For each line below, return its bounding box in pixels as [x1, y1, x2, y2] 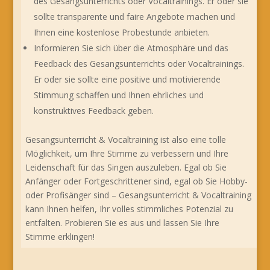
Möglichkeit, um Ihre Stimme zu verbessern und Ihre [25, 147, 229, 159]
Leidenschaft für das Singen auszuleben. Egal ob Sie [25, 161, 227, 173]
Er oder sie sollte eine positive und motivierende [34, 73, 221, 85]
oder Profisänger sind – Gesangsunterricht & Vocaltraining [25, 189, 252, 201]
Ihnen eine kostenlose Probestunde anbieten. [34, 26, 210, 38]
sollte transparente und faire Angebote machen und [34, 10, 236, 22]
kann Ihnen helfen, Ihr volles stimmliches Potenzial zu [25, 202, 234, 215]
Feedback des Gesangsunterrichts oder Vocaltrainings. [34, 57, 245, 69]
